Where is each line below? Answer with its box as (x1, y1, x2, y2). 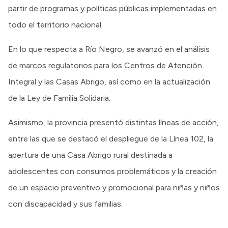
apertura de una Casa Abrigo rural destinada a (8, 150, 173, 160)
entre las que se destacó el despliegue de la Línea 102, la (8, 133, 213, 144)
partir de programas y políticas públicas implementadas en (8, 3, 217, 13)
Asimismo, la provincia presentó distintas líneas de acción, (8, 117, 219, 127)
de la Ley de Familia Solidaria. (8, 93, 110, 103)
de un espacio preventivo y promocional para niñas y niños (8, 182, 220, 192)
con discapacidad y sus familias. (8, 198, 123, 209)
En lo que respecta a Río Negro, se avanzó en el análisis (8, 44, 210, 54)
